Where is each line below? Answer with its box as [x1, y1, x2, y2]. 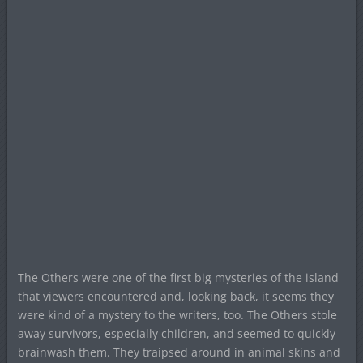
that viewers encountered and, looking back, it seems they [17, 288, 334, 304]
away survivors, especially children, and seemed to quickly [17, 325, 335, 341]
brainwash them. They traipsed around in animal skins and [17, 344, 340, 360]
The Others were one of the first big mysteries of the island [17, 269, 339, 285]
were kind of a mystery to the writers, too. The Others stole [17, 306, 337, 322]
